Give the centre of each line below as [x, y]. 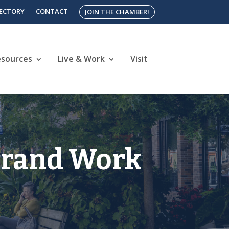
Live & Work [81, 59]
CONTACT [52, 11]
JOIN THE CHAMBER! [117, 12]
